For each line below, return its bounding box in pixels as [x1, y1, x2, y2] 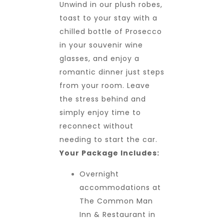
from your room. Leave [59, 80, 150, 90]
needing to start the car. [59, 134, 157, 144]
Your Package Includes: [59, 147, 159, 158]
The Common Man [79, 195, 153, 206]
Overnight [79, 168, 119, 179]
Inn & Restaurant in [79, 209, 155, 219]
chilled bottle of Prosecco [59, 26, 162, 36]
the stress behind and [59, 93, 146, 104]
